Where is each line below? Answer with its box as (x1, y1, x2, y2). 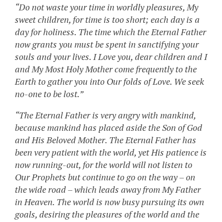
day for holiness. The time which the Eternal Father (15, 26, 206, 38)
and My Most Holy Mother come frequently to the (15, 63, 197, 75)
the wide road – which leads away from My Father (15, 183, 201, 196)
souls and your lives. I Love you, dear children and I (15, 51, 207, 63)
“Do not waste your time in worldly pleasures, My (15, 1, 198, 13)
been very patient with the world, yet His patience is (15, 146, 207, 159)
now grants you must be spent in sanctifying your (15, 38, 199, 51)
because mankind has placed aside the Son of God (15, 121, 202, 134)
